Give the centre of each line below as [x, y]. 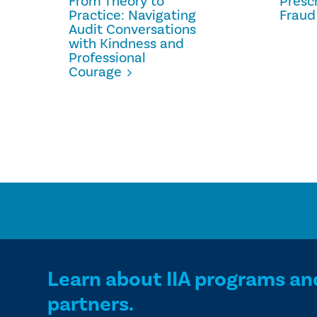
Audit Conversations [133, 30]
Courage [96, 72]
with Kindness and [127, 44]
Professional [108, 58]
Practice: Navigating [133, 16]
